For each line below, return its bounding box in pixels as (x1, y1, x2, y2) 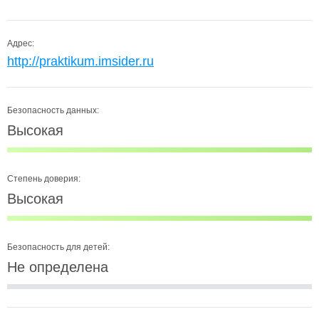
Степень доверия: (7, 174, 80, 184)
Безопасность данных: (7, 105, 99, 115)
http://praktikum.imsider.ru (7, 54, 154, 68)
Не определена (7, 259, 108, 275)
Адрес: (7, 38, 34, 48)
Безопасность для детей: (7, 242, 110, 252)
